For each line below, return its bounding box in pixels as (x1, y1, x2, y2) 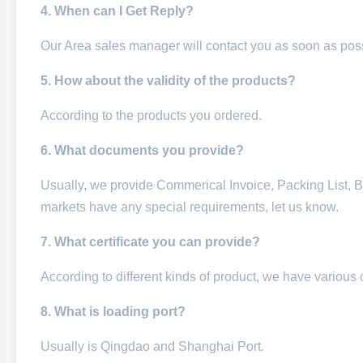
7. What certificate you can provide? (41, 235, 260, 249)
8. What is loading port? (41, 305, 186, 318)
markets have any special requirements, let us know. (41, 200, 339, 214)
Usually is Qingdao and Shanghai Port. (41, 340, 264, 353)
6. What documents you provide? (41, 143, 244, 157)
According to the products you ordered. (41, 109, 262, 122)
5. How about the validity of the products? (41, 74, 296, 88)
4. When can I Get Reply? (41, 4, 194, 18)
